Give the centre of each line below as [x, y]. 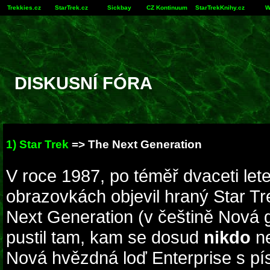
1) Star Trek [37, 144]
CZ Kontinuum [167, 8]
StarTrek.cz [71, 8]
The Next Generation [145, 144]
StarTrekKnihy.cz [220, 8]
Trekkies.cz [24, 8]
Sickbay [119, 8]
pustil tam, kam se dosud [105, 237]
